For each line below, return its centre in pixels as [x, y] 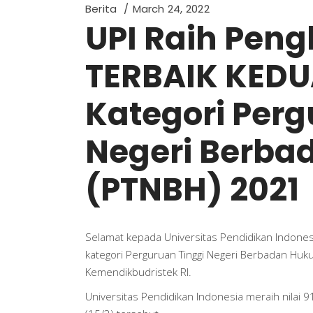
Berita [101, 9]
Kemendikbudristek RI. [138, 272]
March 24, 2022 [171, 9]
